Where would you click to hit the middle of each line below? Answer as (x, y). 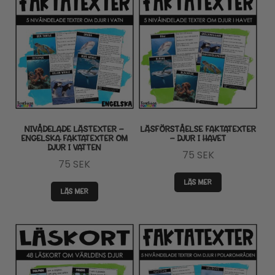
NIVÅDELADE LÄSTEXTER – (75, 130)
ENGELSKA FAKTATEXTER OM (74, 139)
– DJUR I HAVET (198, 139)
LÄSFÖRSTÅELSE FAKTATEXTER (198, 130)
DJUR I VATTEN (74, 148)
